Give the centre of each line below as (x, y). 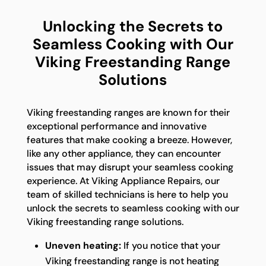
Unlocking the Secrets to (133, 26)
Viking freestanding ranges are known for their (128, 112)
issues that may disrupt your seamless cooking (130, 167)
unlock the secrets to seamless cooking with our (133, 208)
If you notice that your (170, 245)
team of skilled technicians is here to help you (127, 194)
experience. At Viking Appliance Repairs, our (123, 180)
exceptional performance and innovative (116, 126)
